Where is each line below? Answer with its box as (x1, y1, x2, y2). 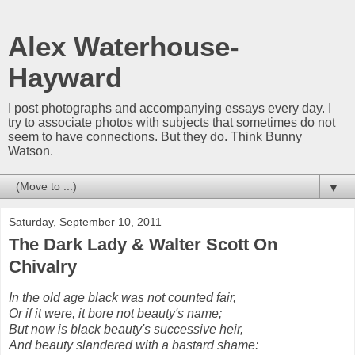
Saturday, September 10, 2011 (9, 216, 162, 228)
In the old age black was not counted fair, (9, 290, 236, 304)
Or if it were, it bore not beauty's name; (9, 306, 222, 320)
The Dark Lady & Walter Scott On (9, 235, 277, 254)
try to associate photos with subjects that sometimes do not (8, 116, 335, 129)
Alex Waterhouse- (8, 32, 239, 62)
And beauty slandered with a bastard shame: (9, 338, 258, 352)
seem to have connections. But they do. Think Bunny (8, 130, 302, 143)
